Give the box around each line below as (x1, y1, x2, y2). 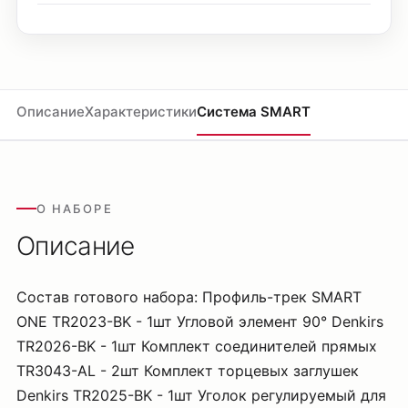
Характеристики (85, 103, 197, 120)
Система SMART (197, 103, 311, 120)
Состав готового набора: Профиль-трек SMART (16, 288, 362, 306)
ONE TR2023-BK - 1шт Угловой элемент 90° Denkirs (16, 312, 383, 331)
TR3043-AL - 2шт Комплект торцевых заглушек (16, 362, 359, 380)
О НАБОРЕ (36, 201, 113, 216)
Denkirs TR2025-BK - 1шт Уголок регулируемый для (16, 386, 386, 404)
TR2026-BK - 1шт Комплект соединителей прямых (16, 337, 377, 355)
